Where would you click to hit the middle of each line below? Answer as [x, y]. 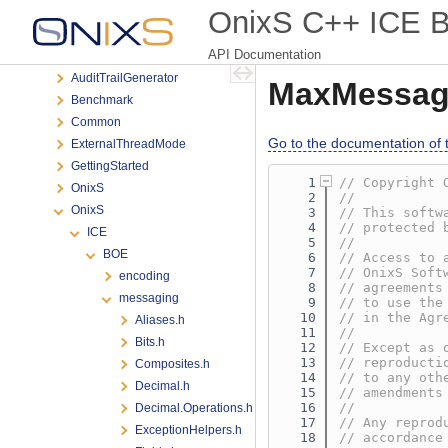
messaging [149, 298]
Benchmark [102, 100]
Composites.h [172, 364]
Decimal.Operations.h [194, 408]
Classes [61, 12]
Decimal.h [162, 386]
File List [76, 56]
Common [96, 122]
